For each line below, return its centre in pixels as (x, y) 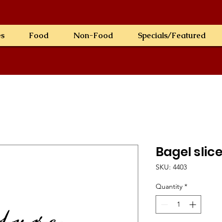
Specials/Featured (172, 35)
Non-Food (93, 35)
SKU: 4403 (171, 167)
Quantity (169, 186)
